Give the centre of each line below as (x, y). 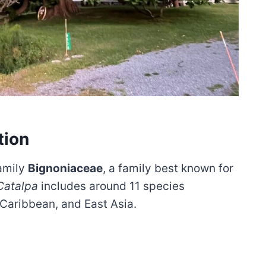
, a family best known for (168, 169)
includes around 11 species (111, 186)
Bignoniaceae (65, 169)
